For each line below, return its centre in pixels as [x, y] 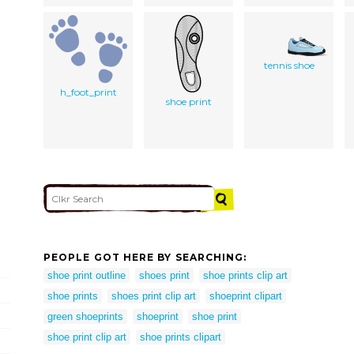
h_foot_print [88, 92]
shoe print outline [87, 275]
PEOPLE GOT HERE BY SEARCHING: [145, 258]
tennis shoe [289, 65]
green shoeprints [85, 316]
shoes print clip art [154, 296]
